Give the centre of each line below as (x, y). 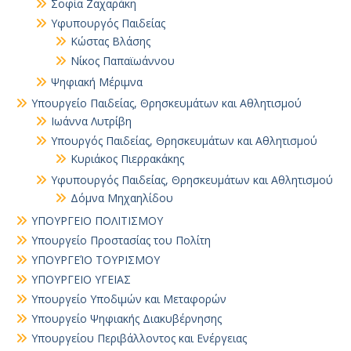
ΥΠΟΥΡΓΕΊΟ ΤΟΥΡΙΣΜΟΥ (96, 260)
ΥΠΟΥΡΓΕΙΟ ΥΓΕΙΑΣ (81, 279)
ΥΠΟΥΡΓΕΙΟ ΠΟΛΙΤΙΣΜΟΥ (97, 221)
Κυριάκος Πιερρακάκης (127, 159)
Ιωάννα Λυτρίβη (91, 121)
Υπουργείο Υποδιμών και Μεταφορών (129, 299)
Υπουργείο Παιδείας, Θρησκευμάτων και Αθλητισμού (166, 103)
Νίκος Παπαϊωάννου (123, 61)
